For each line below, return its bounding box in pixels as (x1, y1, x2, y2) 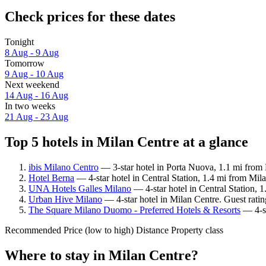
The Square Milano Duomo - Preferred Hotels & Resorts (28, 204, 240, 215)
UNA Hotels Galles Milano (28, 183, 131, 194)
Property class (171, 224, 223, 235)
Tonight (5, 36, 34, 47)
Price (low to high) (64, 224, 134, 235)
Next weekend (5, 79, 59, 90)
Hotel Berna (28, 172, 74, 183)
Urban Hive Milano (28, 194, 102, 204)
